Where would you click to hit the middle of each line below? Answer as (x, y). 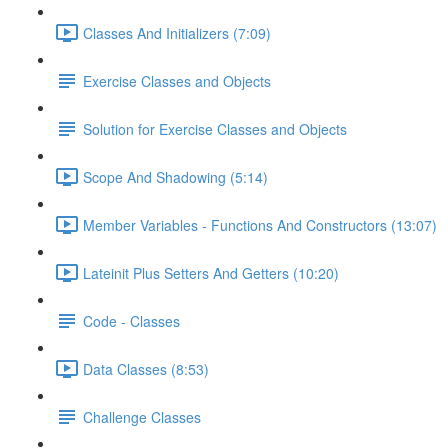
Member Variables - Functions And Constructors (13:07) (260, 224)
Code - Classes (131, 320)
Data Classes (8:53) (146, 368)
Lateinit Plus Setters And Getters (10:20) (211, 272)
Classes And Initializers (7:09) (177, 32)
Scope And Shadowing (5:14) (175, 176)
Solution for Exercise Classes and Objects (215, 128)
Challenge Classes (142, 416)
